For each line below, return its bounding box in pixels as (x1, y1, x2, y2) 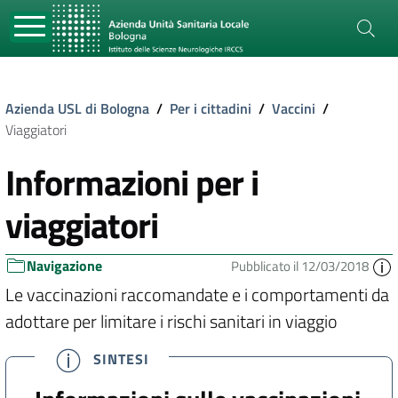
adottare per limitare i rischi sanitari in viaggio (5, 307, 338, 336)
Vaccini (272, 98, 315, 119)
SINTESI (93, 347, 150, 370)
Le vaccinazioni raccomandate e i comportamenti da (5, 281, 389, 309)
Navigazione (27, 255, 102, 276)
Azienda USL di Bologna (5, 98, 149, 119)
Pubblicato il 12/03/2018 (231, 256, 371, 276)
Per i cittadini (170, 98, 251, 119)
